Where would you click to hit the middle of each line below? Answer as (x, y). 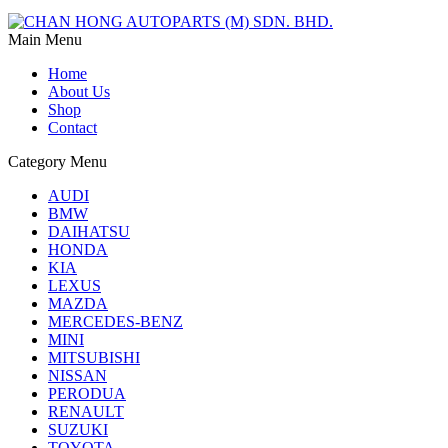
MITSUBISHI (94, 358)
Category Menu (57, 162)
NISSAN (77, 376)
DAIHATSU (89, 232)
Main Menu (45, 40)
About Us (79, 92)
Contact (72, 128)
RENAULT (86, 412)
